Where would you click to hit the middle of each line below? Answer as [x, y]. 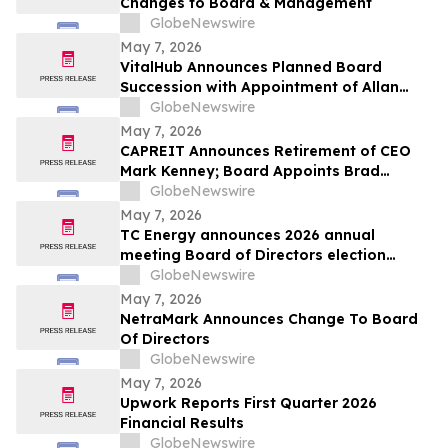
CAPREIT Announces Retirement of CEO [265, 151]
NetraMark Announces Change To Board [269, 319]
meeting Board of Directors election [253, 255]
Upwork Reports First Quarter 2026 [248, 403]
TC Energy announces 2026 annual [247, 235]
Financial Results [182, 423]
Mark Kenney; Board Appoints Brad [250, 171]
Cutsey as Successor [196, 191]
